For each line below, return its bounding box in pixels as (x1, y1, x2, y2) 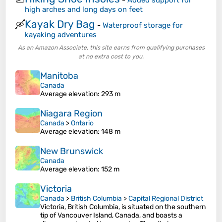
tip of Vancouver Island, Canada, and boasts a (40, 211, 182, 220)
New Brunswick (40, 146, 103, 157)
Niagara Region (40, 108, 103, 119)
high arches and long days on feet (25, 5, 143, 14)
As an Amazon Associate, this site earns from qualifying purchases (17, 44, 205, 51)
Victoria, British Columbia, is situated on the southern (40, 203, 206, 211)
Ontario (71, 119, 94, 127)
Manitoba (40, 70, 78, 81)
